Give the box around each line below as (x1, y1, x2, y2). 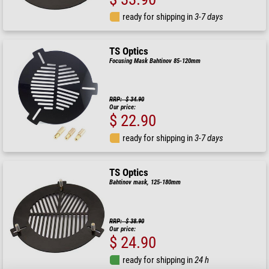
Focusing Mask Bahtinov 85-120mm (109, 57, 201, 65)
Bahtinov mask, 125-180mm (109, 178, 181, 187)
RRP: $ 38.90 (109, 217, 145, 225)
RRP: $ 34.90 (109, 95, 145, 104)
